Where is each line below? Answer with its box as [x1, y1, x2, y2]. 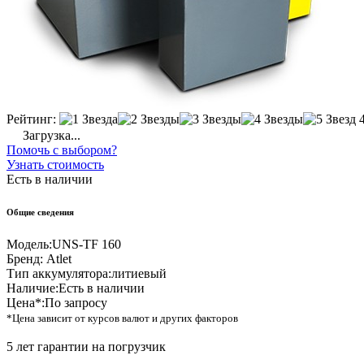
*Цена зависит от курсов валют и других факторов [6, 312, 238, 325]
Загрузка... [19, 128, 80, 143]
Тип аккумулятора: [6, 266, 111, 281]
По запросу [45, 296, 107, 310]
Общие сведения [6, 207, 74, 218]
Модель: [6, 237, 52, 252]
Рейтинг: [6, 112, 56, 127]
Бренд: [6, 252, 43, 266]
